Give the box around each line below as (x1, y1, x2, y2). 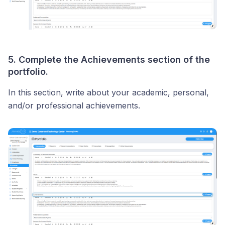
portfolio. (8, 66, 48, 77)
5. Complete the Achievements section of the (8, 54, 210, 65)
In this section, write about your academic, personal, (8, 87, 209, 98)
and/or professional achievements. (8, 100, 140, 111)
